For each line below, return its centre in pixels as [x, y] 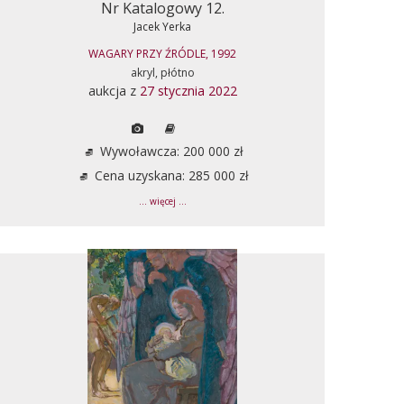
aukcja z [114, 90]
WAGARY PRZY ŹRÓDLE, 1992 [162, 53]
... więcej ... [162, 201]
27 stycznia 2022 [188, 90]
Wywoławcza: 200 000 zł [170, 151]
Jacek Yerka [162, 26]
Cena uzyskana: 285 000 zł [170, 175]
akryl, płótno [162, 72]
